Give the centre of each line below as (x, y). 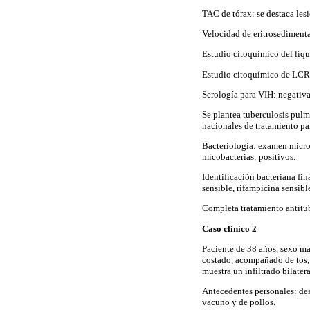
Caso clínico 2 (229, 228)
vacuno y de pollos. (239, 302)
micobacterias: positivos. (249, 157)
